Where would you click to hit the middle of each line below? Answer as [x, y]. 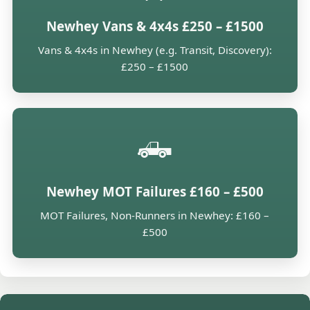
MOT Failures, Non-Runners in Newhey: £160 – [155, 216]
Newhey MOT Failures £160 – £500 [155, 192]
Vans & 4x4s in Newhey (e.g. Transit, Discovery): [155, 50]
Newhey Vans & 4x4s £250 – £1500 [155, 26]
